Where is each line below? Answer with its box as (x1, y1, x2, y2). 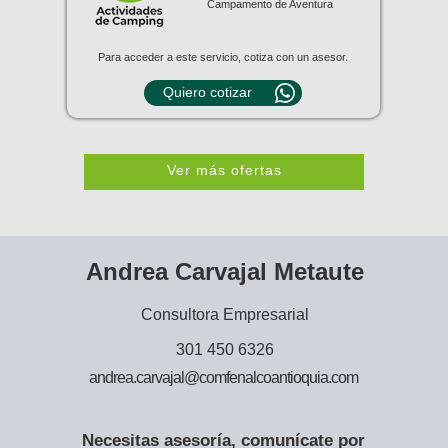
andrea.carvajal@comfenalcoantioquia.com (89, 369, 358, 386)
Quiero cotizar (162, 84, 252, 100)
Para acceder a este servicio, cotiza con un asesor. (97, 51, 348, 63)
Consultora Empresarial (140, 306, 309, 323)
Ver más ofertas (167, 162, 282, 178)
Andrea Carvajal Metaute (85, 258, 364, 285)
